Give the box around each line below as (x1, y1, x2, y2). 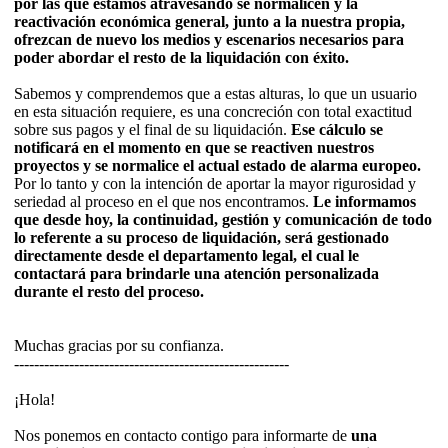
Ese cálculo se (291, 121, 383, 139)
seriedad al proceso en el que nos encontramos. (14, 193, 313, 211)
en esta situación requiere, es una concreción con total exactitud (14, 103, 412, 121)
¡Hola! (14, 391, 55, 409)
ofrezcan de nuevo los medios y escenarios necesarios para (14, 31, 404, 49)
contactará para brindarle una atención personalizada (14, 265, 379, 283)
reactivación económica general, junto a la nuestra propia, (14, 13, 405, 31)
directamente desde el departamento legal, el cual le (14, 247, 359, 265)
